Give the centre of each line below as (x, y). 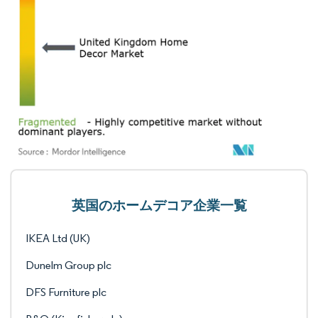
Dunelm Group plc (68, 265)
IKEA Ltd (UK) (58, 238)
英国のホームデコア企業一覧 (159, 205)
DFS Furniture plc (66, 292)
